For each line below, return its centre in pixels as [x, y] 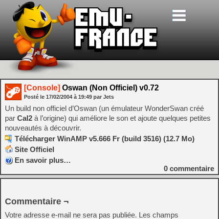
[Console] [42, 88]
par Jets [104, 97]
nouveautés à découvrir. [43, 128]
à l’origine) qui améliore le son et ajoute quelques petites [122, 118]
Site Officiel [34, 149]
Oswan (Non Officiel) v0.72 [109, 88]
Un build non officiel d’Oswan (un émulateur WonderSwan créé [104, 108]
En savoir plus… [43, 160]
